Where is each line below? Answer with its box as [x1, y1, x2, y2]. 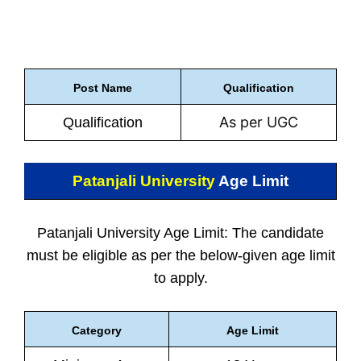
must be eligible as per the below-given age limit [26, 247, 335, 263]
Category [72, 324, 122, 337]
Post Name [73, 81, 132, 94]
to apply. [153, 270, 208, 286]
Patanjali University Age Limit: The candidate [37, 225, 324, 241]
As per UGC [219, 114, 298, 131]
